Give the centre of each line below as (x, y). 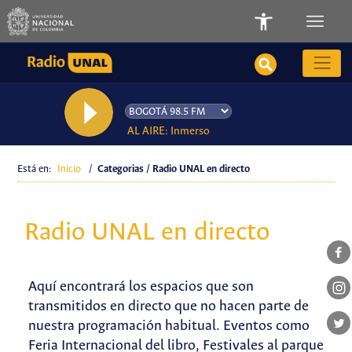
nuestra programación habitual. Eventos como (169, 326)
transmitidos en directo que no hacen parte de (168, 307)
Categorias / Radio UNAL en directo (173, 170)
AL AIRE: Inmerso (169, 131)
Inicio (69, 170)
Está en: (36, 170)
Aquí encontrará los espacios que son (141, 287)
